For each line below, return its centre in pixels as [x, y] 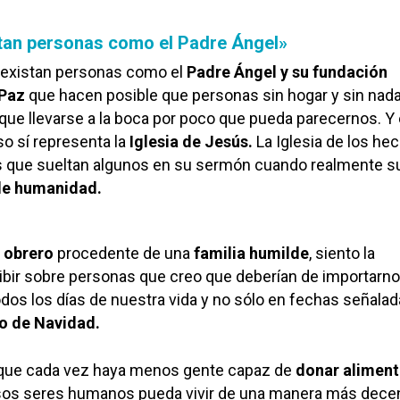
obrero [29, 254]
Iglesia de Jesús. [191, 142]
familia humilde [251, 254]
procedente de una [124, 254]
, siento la [342, 254]
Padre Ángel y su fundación [287, 72]
